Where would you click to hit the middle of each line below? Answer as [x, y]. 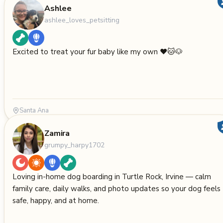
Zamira [57, 133]
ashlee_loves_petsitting [82, 20]
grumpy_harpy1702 [74, 145]
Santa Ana [34, 111]
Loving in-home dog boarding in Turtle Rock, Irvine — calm [112, 177]
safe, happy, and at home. [56, 201]
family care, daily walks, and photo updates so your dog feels [116, 189]
